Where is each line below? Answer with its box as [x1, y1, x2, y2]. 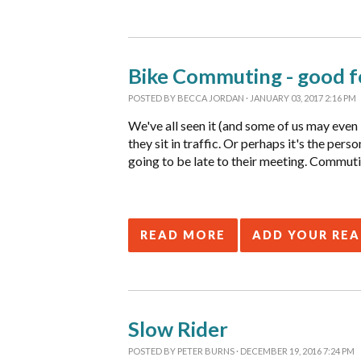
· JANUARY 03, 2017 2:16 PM [244, 93, 356, 103]
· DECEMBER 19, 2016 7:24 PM [234, 346, 355, 356]
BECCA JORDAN [177, 93, 244, 103]
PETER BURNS [177, 346, 234, 356]
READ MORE [140, 228, 226, 242]
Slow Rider [128, 317, 228, 341]
